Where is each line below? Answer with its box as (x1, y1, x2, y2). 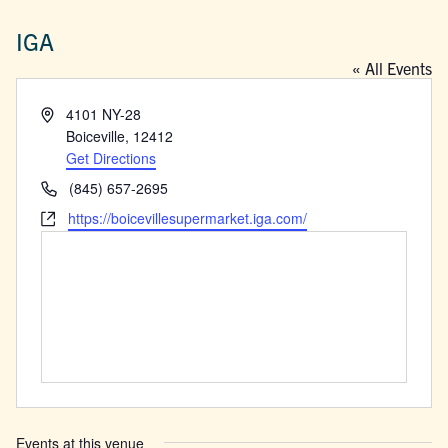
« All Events (351, 57, 432, 78)
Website (40, 206, 92, 227)
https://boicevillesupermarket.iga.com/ (68, 207, 308, 228)
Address (40, 102, 93, 123)
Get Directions (66, 147, 157, 168)
